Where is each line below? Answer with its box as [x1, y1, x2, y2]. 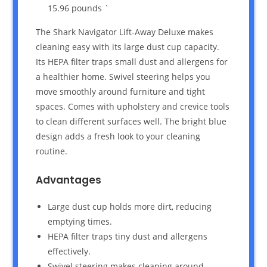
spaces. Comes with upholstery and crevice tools [36, 100, 230, 112]
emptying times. [48, 215, 113, 227]
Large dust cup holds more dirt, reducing [48, 200, 212, 212]
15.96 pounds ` [48, 2, 110, 14]
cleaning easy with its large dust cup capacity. [36, 41, 220, 52]
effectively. [48, 245, 91, 257]
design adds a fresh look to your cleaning [36, 130, 201, 142]
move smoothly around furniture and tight [36, 85, 206, 97]
